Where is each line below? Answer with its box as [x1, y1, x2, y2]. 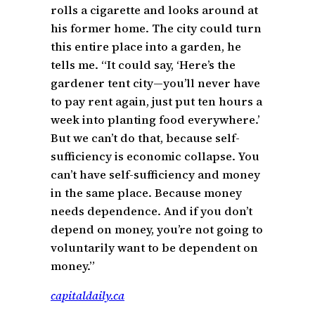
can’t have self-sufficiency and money [51, 166, 260, 182]
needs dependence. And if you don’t [51, 202, 252, 219]
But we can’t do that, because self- [51, 129, 240, 146]
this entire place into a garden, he [51, 38, 241, 54]
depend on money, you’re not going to [51, 221, 263, 237]
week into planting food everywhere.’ [51, 111, 259, 127]
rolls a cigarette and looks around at [51, 1, 258, 18]
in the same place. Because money [51, 184, 242, 200]
